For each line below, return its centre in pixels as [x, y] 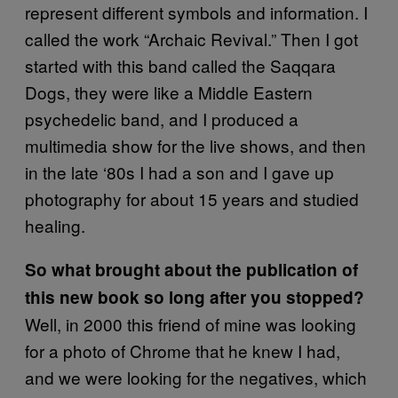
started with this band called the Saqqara [180, 65]
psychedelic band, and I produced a [162, 118]
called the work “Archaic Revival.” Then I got [191, 38]
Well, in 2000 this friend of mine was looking [191, 323]
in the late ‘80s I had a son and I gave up [179, 171]
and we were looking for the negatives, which [196, 377]
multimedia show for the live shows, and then [195, 145]
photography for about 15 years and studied [192, 198]
